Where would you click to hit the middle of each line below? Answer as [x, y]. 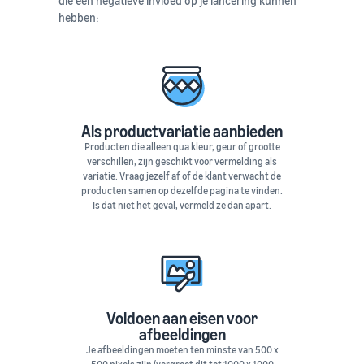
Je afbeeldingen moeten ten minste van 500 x [182, 350]
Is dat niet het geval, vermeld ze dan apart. [182, 206]
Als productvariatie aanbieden [182, 132]
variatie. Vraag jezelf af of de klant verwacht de [182, 176]
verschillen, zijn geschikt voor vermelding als [182, 162]
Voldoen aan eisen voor [182, 318]
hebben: [79, 18]
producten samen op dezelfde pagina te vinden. [182, 191]
